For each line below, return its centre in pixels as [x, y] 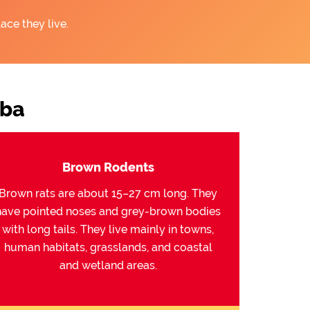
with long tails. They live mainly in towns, [108, 229]
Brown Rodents [108, 167]
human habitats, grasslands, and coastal [108, 247]
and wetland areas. [108, 265]
